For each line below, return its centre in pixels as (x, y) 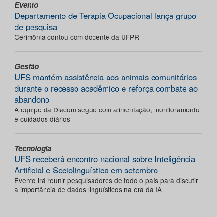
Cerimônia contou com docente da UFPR (77, 37)
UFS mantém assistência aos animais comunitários (106, 77)
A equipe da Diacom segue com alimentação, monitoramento (107, 110)
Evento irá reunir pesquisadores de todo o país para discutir (106, 180)
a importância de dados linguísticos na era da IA (88, 190)
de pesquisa (36, 27)
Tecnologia (33, 148)
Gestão (27, 67)
